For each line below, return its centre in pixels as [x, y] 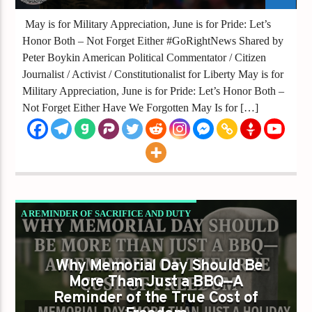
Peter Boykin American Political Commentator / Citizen [145, 57]
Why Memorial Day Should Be [159, 266]
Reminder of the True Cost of [156, 298]
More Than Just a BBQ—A [156, 282]
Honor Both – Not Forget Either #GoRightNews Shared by [153, 40]
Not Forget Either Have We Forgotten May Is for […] [141, 107]
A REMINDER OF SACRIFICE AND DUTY [106, 213]
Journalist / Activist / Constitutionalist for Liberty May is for [153, 74]
